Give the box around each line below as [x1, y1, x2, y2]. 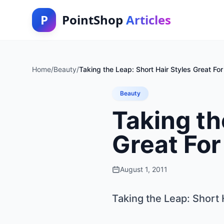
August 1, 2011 [120, 165, 167, 173]
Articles [126, 11, 171, 28]
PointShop [62, 11, 126, 28]
